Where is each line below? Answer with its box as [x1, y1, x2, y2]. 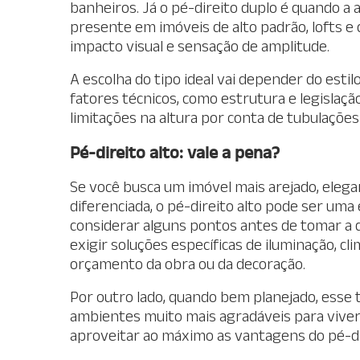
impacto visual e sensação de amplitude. [70, 36, 329, 55]
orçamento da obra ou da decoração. [70, 254, 305, 272]
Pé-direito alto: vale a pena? [70, 141, 280, 162]
